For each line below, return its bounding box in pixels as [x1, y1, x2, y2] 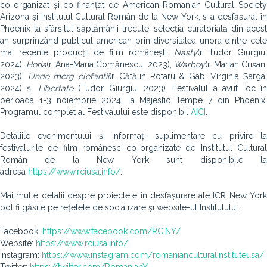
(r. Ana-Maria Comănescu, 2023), [46, 60, 174, 69]
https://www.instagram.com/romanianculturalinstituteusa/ [42, 250, 264, 260]
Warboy [173, 60, 205, 69]
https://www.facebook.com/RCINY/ [42, 226, 181, 236]
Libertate [38, 83, 79, 93]
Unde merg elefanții [27, 72, 109, 81]
